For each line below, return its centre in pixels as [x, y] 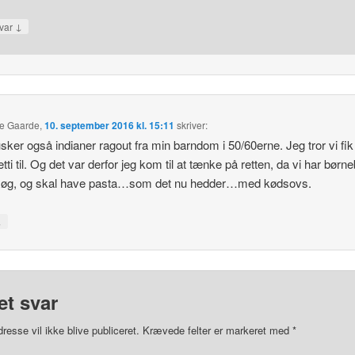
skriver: [193, 124]
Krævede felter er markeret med [217, 330]
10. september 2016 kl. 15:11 [110, 125]
